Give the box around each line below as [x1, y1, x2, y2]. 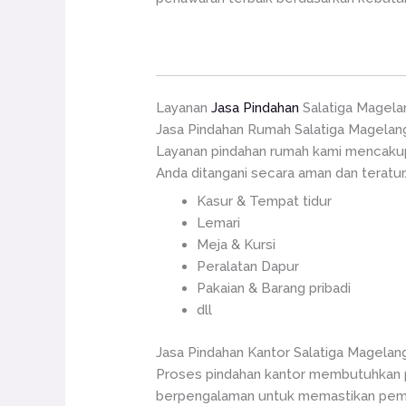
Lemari [197, 215, 241, 231]
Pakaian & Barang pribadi [197, 280, 352, 296]
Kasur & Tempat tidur [197, 193, 333, 209]
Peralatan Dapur [197, 258, 300, 275]
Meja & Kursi [197, 237, 276, 253]
